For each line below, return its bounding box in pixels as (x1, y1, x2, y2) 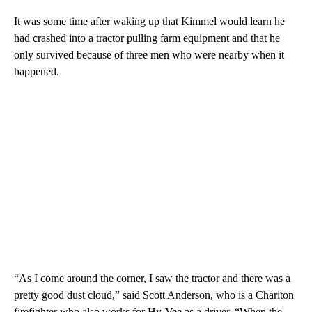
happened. (14, 65, 59, 77)
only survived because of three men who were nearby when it (14, 48, 284, 61)
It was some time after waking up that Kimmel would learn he (14, 15, 285, 27)
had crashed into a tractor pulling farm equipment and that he (14, 31, 280, 44)
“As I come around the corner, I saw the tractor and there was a (14, 272, 290, 284)
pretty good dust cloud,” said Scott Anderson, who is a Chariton (14, 288, 294, 301)
